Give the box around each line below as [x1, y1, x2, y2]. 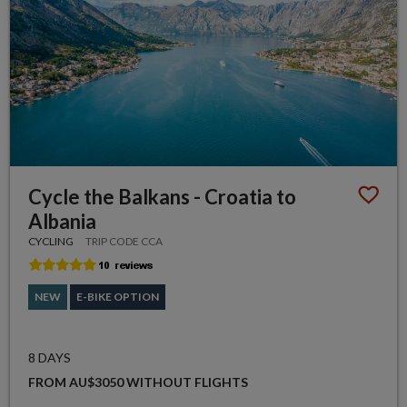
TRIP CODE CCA [85, 233, 164, 248]
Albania [28, 208, 97, 233]
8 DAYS [28, 349, 72, 365]
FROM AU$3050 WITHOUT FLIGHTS [28, 373, 249, 390]
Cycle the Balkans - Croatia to [28, 184, 297, 209]
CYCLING [28, 233, 74, 248]
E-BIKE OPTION [76, 289, 160, 303]
